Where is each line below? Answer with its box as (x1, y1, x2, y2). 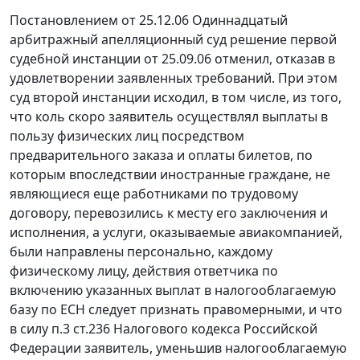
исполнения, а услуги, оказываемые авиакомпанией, (10, 223, 342, 242)
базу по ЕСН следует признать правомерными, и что (10, 301, 342, 319)
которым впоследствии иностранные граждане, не (10, 166, 330, 184)
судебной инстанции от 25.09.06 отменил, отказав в (10, 50, 335, 68)
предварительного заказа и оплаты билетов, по (10, 146, 313, 165)
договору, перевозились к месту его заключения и (10, 204, 328, 223)
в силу (10, 320, 51, 338)
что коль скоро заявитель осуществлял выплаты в (10, 108, 328, 126)
